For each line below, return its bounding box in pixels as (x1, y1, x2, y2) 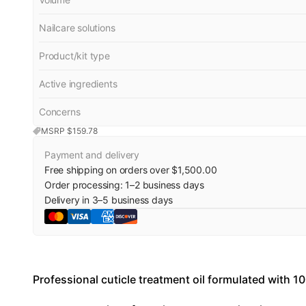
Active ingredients (39, 78, 117, 89)
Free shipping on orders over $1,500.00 (44, 164, 217, 176)
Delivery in (44, 194, 92, 206)
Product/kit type (39, 50, 110, 61)
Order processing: (44, 179, 126, 191)
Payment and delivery (44, 149, 139, 161)
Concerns (39, 106, 81, 117)
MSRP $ (41, 126, 72, 136)
